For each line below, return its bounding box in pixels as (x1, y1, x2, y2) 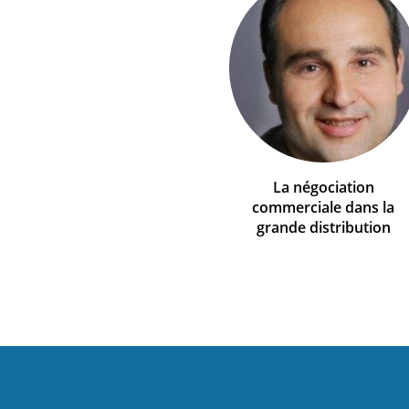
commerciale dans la (252, 196, 394, 217)
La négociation (272, 176, 374, 197)
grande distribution (256, 216, 391, 237)
